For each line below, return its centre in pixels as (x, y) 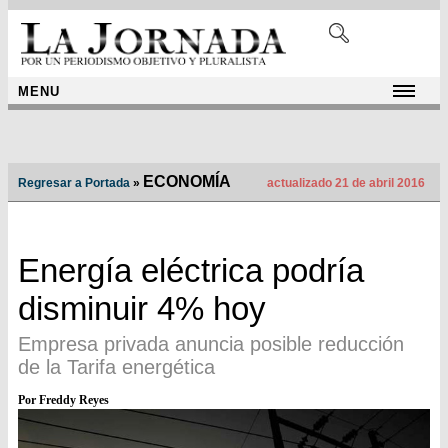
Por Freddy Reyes (63, 400)
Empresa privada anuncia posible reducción (211, 344)
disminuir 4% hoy (142, 309)
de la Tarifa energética (116, 367)
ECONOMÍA (187, 182)
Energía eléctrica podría (191, 271)
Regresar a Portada (74, 183)
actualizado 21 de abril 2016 (344, 183)
